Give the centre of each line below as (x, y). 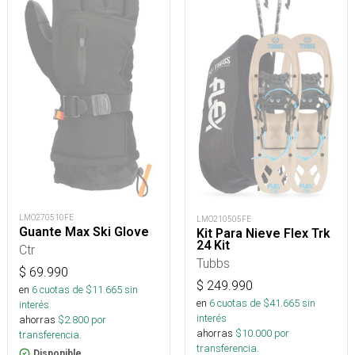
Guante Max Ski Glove (84, 231)
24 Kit (213, 246)
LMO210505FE (224, 219)
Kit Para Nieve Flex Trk (263, 234)
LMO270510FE (46, 217)
